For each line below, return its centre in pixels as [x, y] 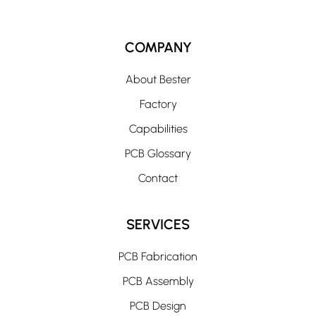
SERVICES [158, 224]
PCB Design [158, 306]
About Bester [158, 79]
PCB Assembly [158, 281]
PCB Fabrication [158, 256]
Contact [158, 178]
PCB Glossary [158, 153]
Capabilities [158, 129]
